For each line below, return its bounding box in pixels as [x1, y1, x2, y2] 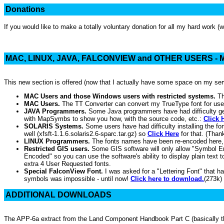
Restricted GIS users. [24, 144, 89, 152]
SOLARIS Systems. [24, 122, 83, 130]
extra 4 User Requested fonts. [24, 159, 111, 167]
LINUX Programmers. [24, 137, 90, 145]
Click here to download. [130, 174, 204, 182]
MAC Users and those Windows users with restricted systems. [24, 92, 215, 100]
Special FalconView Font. [24, 167, 103, 175]
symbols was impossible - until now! [24, 174, 130, 182]
